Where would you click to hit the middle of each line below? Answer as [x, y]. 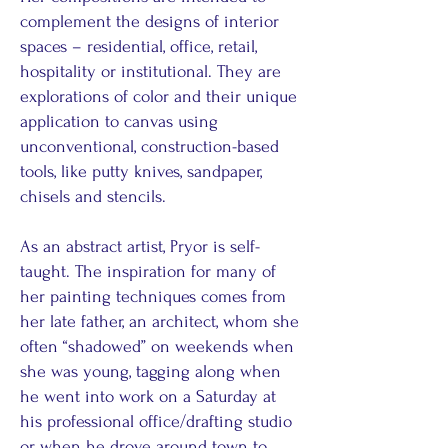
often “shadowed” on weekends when [157, 346]
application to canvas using [119, 121]
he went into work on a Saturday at [148, 396]
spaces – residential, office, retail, [138, 46]
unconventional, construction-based [149, 146]
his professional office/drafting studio [156, 421]
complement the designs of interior [149, 21]
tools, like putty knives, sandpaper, [141, 171]
